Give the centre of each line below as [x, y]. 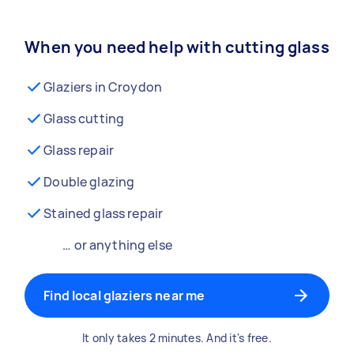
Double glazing [89, 182]
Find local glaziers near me [124, 296]
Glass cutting [84, 119]
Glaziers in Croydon [103, 87]
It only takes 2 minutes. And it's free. [177, 338]
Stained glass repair [104, 213]
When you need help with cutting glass [177, 47]
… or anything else [117, 245]
